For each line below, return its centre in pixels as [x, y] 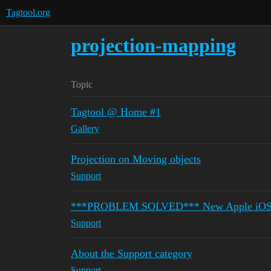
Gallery [85, 129]
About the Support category [132, 253]
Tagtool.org [28, 12]
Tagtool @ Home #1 [116, 112]
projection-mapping [153, 45]
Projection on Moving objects [136, 159]
